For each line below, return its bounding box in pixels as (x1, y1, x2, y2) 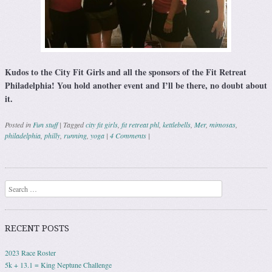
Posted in (5, 120, 33, 130)
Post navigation (5, 157, 104, 172)
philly (44, 131, 60, 141)
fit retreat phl (121, 120, 159, 130)
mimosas (209, 120, 236, 130)
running (64, 131, 87, 141)
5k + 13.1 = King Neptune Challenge (5, 260, 112, 270)
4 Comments (110, 131, 146, 141)
